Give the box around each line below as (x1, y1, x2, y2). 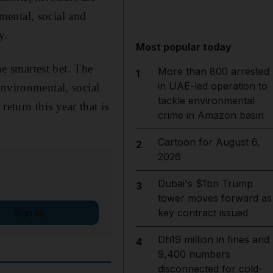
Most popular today (136, 41, 232, 53)
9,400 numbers (157, 248, 230, 260)
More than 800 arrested (157, 65, 269, 77)
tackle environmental (157, 94, 255, 107)
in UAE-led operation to (157, 80, 268, 92)
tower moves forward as (157, 192, 272, 204)
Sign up (14, 207, 45, 218)
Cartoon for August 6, (157, 136, 260, 148)
